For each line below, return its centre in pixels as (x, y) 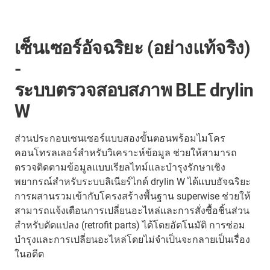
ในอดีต (29, 254)
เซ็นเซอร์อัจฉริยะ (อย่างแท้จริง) (132, 48)
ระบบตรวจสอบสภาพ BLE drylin (134, 90)
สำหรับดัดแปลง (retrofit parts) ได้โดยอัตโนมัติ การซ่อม (130, 225)
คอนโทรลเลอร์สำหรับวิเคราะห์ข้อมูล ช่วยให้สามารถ (126, 152)
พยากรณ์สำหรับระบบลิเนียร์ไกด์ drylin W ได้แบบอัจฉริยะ (133, 181)
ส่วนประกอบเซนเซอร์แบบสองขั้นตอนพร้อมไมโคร (120, 138)
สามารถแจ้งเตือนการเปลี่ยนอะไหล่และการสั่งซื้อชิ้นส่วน (132, 210)
